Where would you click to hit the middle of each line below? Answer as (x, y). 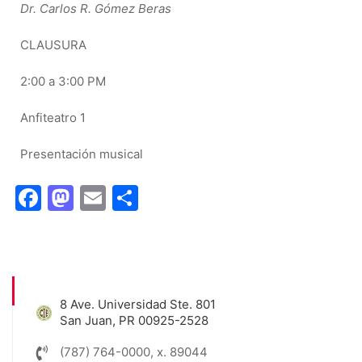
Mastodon (135, 198)
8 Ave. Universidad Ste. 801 (137, 304)
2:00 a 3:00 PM (63, 81)
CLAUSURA (53, 45)
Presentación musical (82, 154)
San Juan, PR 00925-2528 (134, 320)
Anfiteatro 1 (53, 118)
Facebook (101, 198)
